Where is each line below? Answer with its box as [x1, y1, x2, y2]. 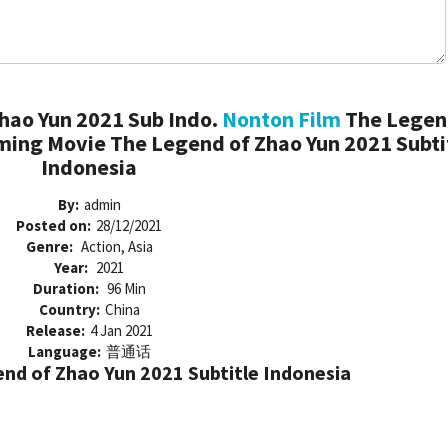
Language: [27, 342, 101, 362]
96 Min [106, 279, 146, 299]
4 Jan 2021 [89, 321, 153, 341]
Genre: [25, 237, 76, 257]
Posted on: [16, 216, 91, 236]
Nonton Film [222, 105, 341, 134]
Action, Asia [80, 237, 153, 257]
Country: [38, 300, 100, 320]
